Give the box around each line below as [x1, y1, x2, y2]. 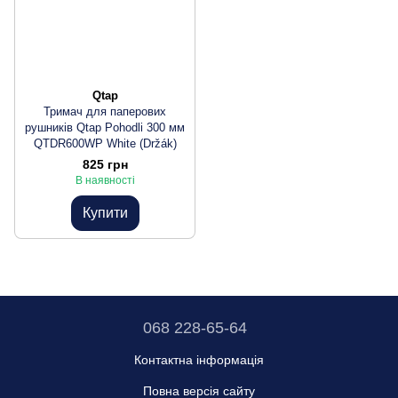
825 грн [82, 157, 128, 171]
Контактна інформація [134, 353, 264, 367]
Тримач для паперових [44, 105, 166, 118]
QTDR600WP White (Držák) [33, 137, 177, 150]
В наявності [75, 174, 135, 187]
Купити [82, 205, 128, 220]
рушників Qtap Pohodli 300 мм [25, 121, 185, 134]
